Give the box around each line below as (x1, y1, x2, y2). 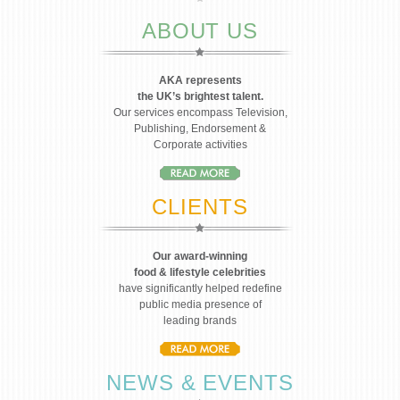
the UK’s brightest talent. (137, 90, 263, 103)
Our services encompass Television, (112, 106, 287, 119)
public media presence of (138, 298, 262, 311)
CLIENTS (152, 195, 248, 219)
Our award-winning (153, 250, 247, 262)
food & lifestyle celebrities (134, 266, 266, 279)
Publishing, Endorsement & (134, 122, 266, 135)
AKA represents (158, 74, 242, 87)
